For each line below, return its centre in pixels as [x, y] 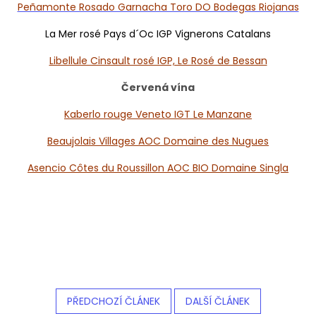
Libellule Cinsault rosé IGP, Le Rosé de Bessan [158, 60]
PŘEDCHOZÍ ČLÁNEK [113, 301]
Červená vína [158, 87]
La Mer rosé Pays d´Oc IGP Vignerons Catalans [158, 34]
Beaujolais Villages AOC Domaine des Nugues [158, 141]
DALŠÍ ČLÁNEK [217, 301]
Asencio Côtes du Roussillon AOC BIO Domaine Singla [158, 168]
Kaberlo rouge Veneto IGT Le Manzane [158, 114]
